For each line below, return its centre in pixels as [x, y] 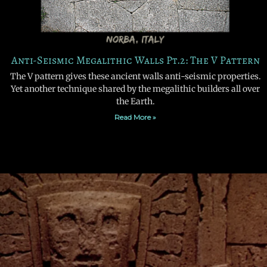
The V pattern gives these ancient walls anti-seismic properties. [135, 77]
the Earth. [135, 102]
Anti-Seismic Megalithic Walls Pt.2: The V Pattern [135, 60]
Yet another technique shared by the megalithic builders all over [135, 89]
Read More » [135, 117]
